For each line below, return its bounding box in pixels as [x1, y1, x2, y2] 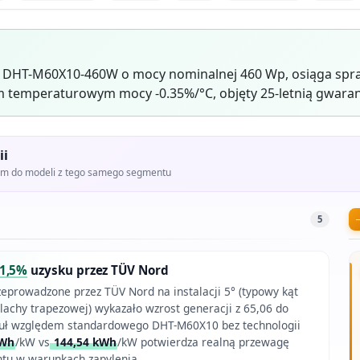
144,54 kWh [50, 334, 117, 350]
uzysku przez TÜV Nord [27, 262, 169, 279]
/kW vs [14, 334, 50, 350]
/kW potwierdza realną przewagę [117, 334, 289, 350]
